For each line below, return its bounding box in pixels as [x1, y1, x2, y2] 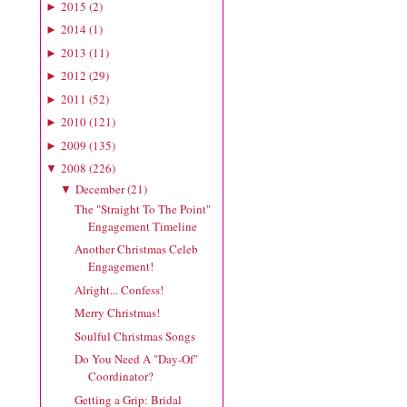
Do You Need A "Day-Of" [74, 351, 199, 368]
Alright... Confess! [74, 281, 164, 298]
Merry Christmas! [74, 304, 161, 322]
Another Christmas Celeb [74, 241, 199, 258]
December [74, 180, 124, 197]
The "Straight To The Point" [74, 200, 212, 217]
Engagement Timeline [88, 217, 198, 234]
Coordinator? [88, 368, 154, 385]
